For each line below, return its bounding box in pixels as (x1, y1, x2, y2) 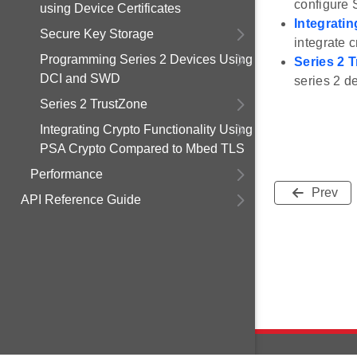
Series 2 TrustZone (40, 97, 147, 111)
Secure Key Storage (40, 27, 154, 41)
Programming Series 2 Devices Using (40, 53, 253, 66)
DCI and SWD (40, 72, 120, 85)
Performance (30, 167, 103, 181)
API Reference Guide (21, 193, 141, 206)
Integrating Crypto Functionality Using (40, 123, 253, 136)
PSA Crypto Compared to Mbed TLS (40, 142, 245, 155)
